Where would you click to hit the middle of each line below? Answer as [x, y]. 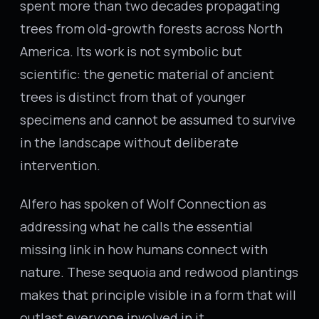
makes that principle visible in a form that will [158, 295]
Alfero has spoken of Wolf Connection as [143, 204]
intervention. [60, 165]
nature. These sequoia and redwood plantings [159, 272]
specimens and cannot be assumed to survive [158, 120]
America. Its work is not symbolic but [131, 51]
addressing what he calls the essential [136, 226]
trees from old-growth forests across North [151, 28]
